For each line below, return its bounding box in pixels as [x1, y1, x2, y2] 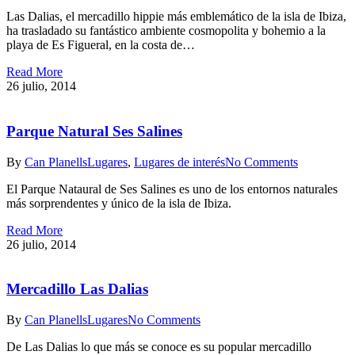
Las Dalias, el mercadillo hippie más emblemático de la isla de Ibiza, [6, 10, 346, 24]
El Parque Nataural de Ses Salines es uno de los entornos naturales [6, 181, 338, 196]
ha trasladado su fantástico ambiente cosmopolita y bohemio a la [6, 24, 326, 38]
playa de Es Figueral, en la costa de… [6, 38, 195, 52]
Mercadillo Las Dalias [6, 281, 148, 298]
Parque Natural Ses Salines [6, 122, 182, 139]
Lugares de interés [134, 155, 225, 169]
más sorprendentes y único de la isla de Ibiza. [6, 196, 231, 210]
